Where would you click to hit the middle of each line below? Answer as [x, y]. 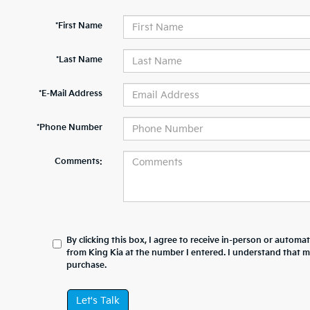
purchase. [87, 265]
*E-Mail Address [70, 94]
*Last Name [79, 60]
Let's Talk [98, 301]
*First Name [79, 26]
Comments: [78, 162]
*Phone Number [69, 128]
